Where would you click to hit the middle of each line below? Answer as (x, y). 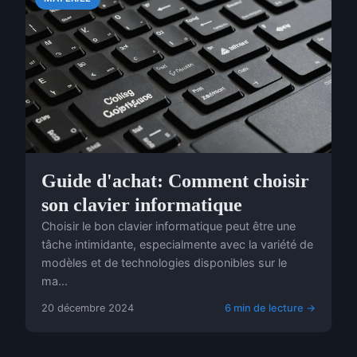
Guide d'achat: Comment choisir (175, 180)
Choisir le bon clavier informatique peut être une (169, 226)
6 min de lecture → (270, 308)
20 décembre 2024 (88, 308)
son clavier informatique (142, 204)
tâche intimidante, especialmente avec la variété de (177, 244)
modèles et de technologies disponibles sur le (164, 262)
